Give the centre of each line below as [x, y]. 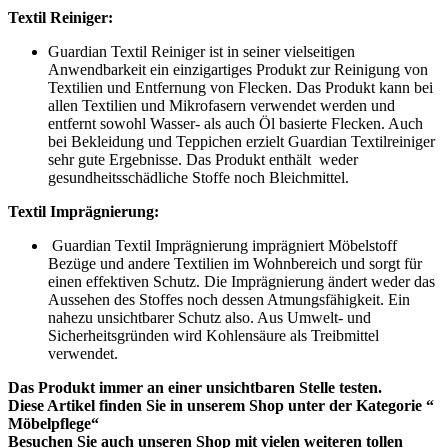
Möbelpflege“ [53, 424]
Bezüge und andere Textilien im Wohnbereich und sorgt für [235, 264]
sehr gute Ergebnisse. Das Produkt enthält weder [203, 160]
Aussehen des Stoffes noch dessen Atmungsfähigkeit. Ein [229, 300]
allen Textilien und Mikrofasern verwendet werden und [221, 106]
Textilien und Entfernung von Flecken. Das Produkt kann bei [240, 88]
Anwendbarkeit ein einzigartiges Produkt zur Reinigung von [238, 70]
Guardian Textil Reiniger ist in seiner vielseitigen [201, 52]
